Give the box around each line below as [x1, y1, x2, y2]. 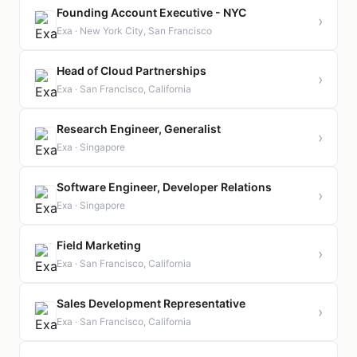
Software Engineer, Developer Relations [57, 180, 272, 194]
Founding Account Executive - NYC [57, 6, 246, 19]
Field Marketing [57, 238, 141, 252]
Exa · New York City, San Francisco [57, 25, 212, 37]
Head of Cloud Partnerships [57, 64, 206, 77]
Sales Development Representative [57, 296, 245, 310]
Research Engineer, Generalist [57, 122, 221, 135]
